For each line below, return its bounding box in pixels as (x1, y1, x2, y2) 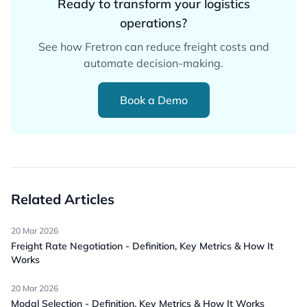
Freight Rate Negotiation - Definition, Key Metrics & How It (11, 240, 273, 253)
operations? (120, 15, 187, 32)
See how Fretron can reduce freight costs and (38, 40, 269, 54)
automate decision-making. (84, 56, 223, 71)
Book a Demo (119, 93, 188, 108)
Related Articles (11, 191, 114, 208)
